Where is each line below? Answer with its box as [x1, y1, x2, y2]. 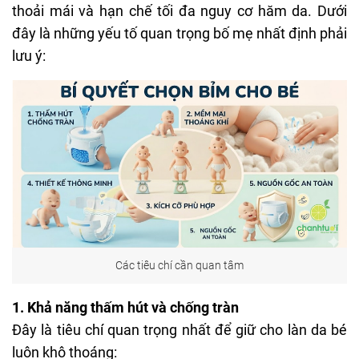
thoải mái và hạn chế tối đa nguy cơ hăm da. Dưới [12, 2, 347, 19]
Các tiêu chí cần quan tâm [115, 259, 244, 272]
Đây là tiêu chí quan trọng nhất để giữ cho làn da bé [12, 321, 347, 338]
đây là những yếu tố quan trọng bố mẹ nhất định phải [12, 24, 347, 42]
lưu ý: [12, 46, 46, 64]
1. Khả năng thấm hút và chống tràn [12, 298, 239, 316]
